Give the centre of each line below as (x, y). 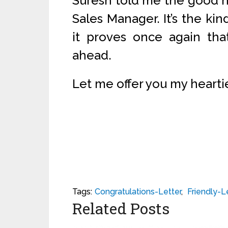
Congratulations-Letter (138, 192)
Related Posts (121, 208)
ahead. (92, 55)
